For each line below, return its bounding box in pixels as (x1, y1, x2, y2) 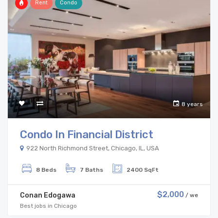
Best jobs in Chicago (20, 202, 77, 209)
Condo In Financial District (20, 127, 153, 141)
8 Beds (36, 166, 56, 173)
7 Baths (80, 166, 103, 173)
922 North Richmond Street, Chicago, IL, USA (25, 144, 159, 152)
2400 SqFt (127, 166, 159, 173)
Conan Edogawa (20, 191, 75, 200)
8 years (182, 100, 203, 108)
